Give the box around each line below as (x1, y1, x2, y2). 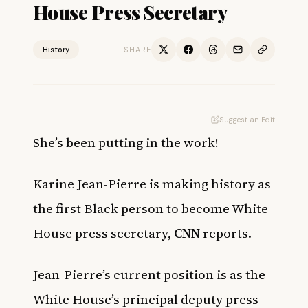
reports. (200, 224, 252, 242)
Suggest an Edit (219, 115, 275, 124)
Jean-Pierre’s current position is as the (33, 265, 265, 283)
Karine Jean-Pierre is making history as (33, 175, 271, 192)
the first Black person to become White (33, 199, 268, 217)
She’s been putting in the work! (33, 133, 219, 151)
